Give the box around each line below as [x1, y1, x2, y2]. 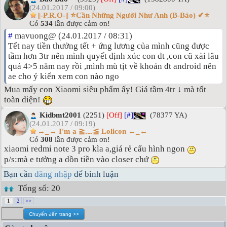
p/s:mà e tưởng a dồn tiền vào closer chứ [4, 154, 150, 164]
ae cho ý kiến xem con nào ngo [8, 71, 119, 82]
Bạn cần [4, 169, 34, 179]
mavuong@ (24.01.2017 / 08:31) [13, 31, 132, 41]
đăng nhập [34, 169, 72, 179]
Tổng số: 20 [14, 183, 60, 193]
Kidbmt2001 [40, 111, 81, 120]
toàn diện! [4, 95, 43, 105]
